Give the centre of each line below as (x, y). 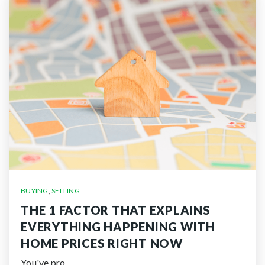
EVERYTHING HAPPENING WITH (118, 227)
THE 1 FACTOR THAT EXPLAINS (116, 210)
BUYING (35, 191)
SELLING (66, 191)
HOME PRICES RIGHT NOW (102, 243)
